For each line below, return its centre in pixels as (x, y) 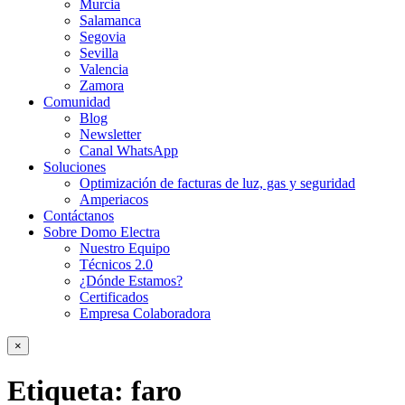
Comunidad (77, 102)
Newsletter (110, 134)
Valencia (104, 69)
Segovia (103, 37)
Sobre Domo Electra (102, 232)
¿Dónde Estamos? (131, 281)
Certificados (114, 297)
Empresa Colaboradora (145, 313)
